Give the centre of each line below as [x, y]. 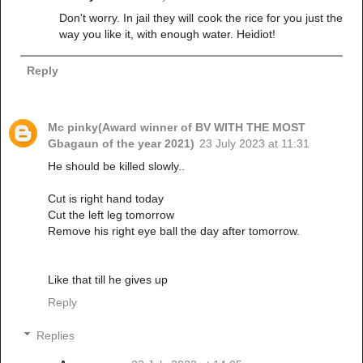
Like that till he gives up [108, 279]
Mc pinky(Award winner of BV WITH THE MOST [177, 127]
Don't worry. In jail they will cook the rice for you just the [201, 17]
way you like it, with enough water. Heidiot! [168, 34]
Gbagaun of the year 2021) [121, 143]
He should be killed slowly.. [116, 166]
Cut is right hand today [106, 198]
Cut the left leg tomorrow [111, 214]
